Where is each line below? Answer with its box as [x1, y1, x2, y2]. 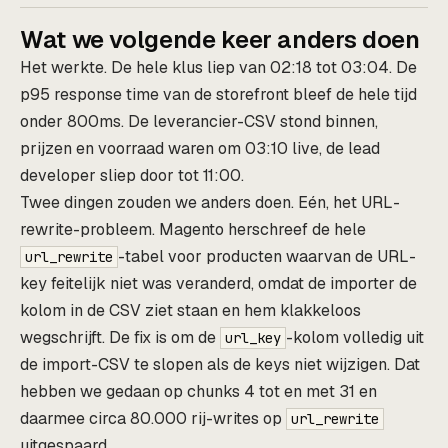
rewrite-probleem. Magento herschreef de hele [20, 218, 366, 240]
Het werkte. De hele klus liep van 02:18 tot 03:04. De [20, 56, 417, 78]
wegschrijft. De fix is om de [20, 326, 220, 348]
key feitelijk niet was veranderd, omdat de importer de [20, 272, 417, 294]
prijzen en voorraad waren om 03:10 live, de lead [20, 137, 380, 159]
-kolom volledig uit [286, 326, 424, 348]
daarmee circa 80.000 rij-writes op [20, 407, 286, 429]
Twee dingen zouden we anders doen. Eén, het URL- [20, 191, 400, 213]
